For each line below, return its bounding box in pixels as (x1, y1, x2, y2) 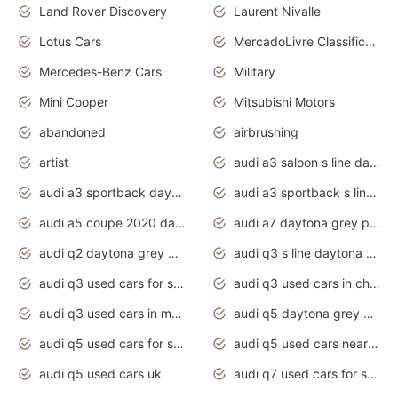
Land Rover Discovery (39, 4, 167, 20)
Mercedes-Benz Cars (39, 64, 162, 80)
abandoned (39, 124, 106, 140)
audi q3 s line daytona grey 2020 (366, 245, 377, 261)
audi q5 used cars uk (39, 366, 162, 382)
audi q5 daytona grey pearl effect (363, 306, 374, 322)
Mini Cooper (39, 94, 108, 110)
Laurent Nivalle (234, 4, 321, 20)
